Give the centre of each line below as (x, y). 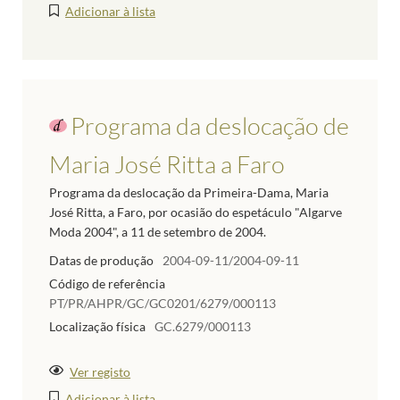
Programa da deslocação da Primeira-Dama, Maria (189, 193)
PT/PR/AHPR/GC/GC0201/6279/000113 (162, 303)
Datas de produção (101, 261)
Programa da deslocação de (210, 126)
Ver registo (100, 371)
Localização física (97, 326)
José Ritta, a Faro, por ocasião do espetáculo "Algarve (196, 212)
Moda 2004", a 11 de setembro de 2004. (158, 232)
